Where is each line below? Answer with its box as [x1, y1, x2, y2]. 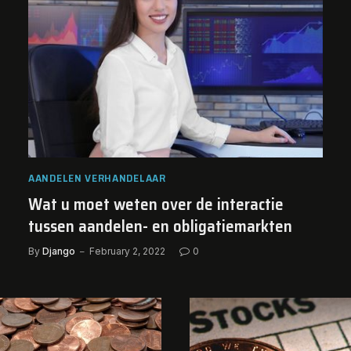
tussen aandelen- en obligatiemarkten [28, 212, 292, 239]
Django [42, 244, 75, 257]
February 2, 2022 [89, 244, 165, 257]
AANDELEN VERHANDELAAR [28, 168, 166, 186]
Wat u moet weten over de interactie [28, 190, 284, 217]
